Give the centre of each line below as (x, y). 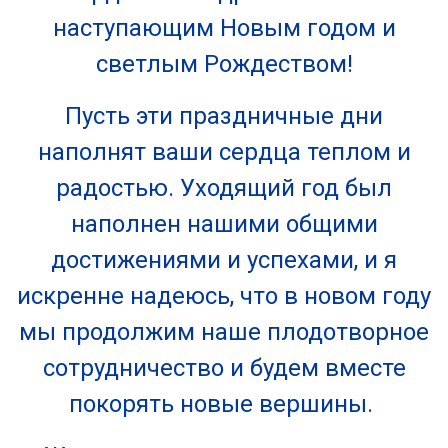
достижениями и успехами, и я (224, 260)
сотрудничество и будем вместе (224, 368)
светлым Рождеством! (224, 64)
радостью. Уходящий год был (224, 188)
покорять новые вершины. (224, 404)
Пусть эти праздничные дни (224, 116)
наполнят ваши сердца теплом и (224, 152)
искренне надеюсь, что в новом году (224, 296)
